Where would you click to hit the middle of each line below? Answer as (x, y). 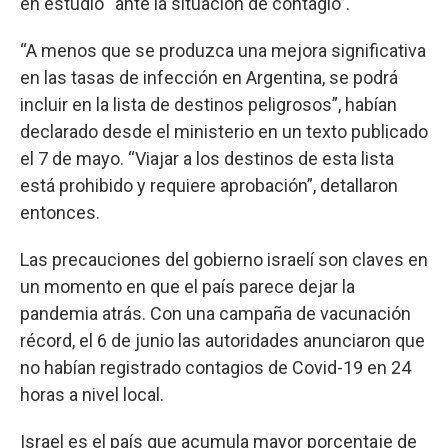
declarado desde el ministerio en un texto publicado (224, 131)
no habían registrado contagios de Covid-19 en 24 (215, 367)
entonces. (60, 212)
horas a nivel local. (92, 394)
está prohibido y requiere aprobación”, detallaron (209, 185)
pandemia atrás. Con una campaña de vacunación (215, 313)
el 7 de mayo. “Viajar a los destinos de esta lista (207, 158)
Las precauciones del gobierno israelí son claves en (224, 259)
